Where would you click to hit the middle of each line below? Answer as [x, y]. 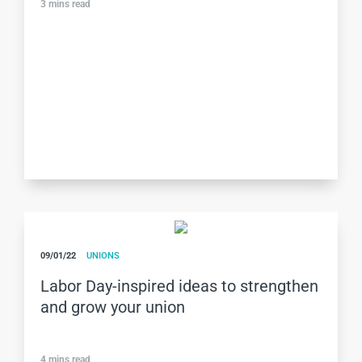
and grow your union [113, 307]
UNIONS [103, 256]
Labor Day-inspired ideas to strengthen [179, 286]
